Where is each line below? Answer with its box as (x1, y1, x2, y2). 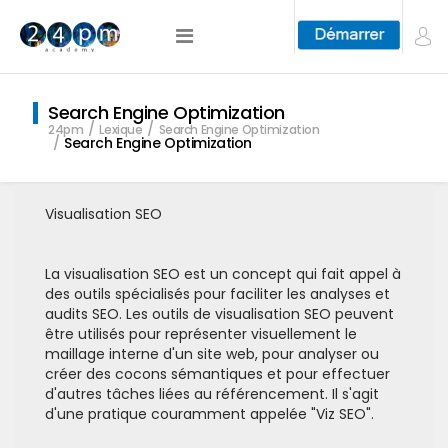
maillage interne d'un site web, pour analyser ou (45, 344, 379, 364)
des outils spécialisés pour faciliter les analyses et (45, 284, 390, 304)
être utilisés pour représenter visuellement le (45, 324, 357, 344)
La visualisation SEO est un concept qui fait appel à (45, 264, 401, 284)
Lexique (99, 121, 143, 138)
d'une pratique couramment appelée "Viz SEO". (45, 404, 374, 424)
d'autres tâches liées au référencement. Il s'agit (45, 384, 379, 404)
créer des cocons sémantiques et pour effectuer (45, 364, 390, 384)
